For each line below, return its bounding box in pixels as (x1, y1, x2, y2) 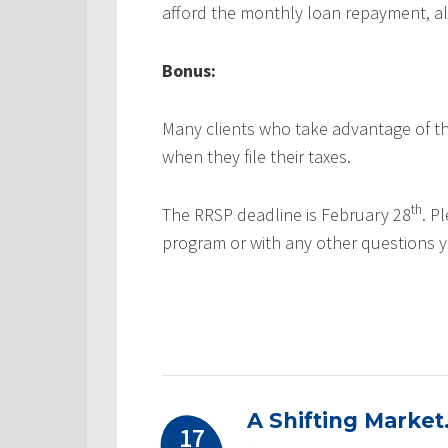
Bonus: (162, 59, 216, 83)
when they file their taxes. (162, 145, 351, 169)
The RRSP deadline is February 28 (162, 203, 411, 227)
